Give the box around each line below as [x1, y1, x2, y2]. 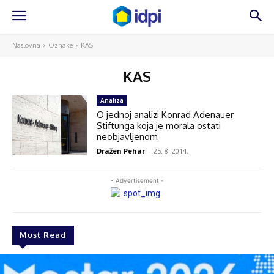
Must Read [20, 229, 67, 240]
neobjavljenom [97, 131, 158, 143]
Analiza [100, 96, 124, 105]
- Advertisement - [110, 176, 164, 184]
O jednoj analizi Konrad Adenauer [97, 109, 234, 120]
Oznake [48, 41, 73, 50]
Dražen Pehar [97, 146, 146, 155]
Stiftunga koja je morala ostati [97, 120, 221, 131]
